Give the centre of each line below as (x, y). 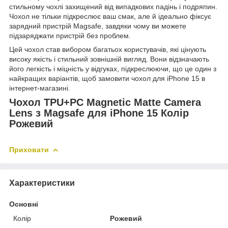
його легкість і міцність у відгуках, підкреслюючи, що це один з (113, 68)
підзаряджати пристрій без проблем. (70, 35)
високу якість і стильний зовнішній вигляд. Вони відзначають (109, 59)
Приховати (29, 149)
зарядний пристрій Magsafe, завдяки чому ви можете (98, 26)
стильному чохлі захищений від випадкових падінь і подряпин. (113, 6)
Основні (24, 204)
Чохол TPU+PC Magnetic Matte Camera (105, 102)
